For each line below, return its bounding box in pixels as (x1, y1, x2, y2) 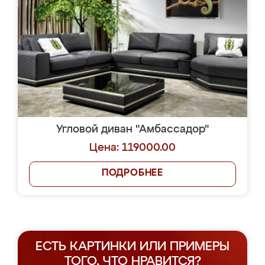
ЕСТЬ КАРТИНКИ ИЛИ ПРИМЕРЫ (35, 241, 230, 253)
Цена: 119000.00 (89, 143, 176, 153)
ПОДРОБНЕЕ (101, 169, 164, 178)
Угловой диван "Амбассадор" (56, 124, 209, 135)
